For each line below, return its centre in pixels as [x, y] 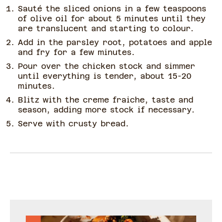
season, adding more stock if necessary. [106, 110]
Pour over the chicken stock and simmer [107, 66]
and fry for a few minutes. [76, 53]
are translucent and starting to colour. [106, 29]
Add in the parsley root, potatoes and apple [115, 43]
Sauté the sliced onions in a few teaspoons [112, 9]
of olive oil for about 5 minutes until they [112, 19]
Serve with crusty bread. [73, 124]
